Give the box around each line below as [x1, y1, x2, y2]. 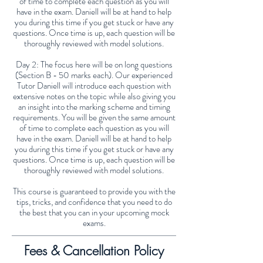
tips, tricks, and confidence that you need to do [16, 195, 172, 209]
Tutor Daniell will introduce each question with [17, 79, 171, 93]
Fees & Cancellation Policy [24, 242, 164, 260]
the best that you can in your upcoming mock [19, 206, 169, 220]
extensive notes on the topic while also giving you [12, 90, 176, 103]
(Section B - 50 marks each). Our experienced [15, 69, 173, 82]
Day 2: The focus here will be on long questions [15, 58, 173, 72]
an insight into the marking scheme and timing [18, 100, 170, 114]
